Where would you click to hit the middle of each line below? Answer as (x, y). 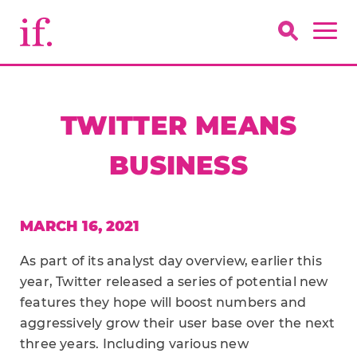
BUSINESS (178, 165)
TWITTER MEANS (178, 126)
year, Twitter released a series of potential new (174, 282)
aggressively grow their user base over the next (178, 323)
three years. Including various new (134, 344)
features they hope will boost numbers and (163, 302)
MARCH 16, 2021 (80, 226)
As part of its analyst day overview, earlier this (171, 261)
